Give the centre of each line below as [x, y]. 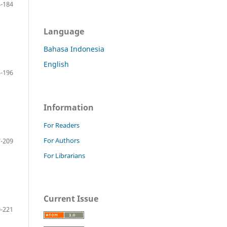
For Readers [62, 125]
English [56, 64]
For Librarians [64, 155]
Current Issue [71, 198]
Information [69, 107]
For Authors [62, 140]
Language [64, 31]
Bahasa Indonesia [74, 49]
